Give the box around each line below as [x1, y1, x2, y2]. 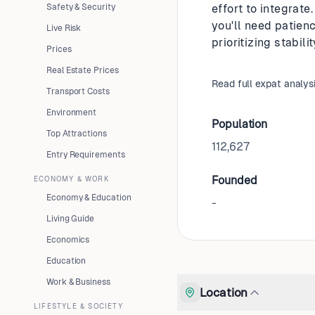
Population [212, 117, 268, 131]
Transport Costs [46, 86, 110, 96]
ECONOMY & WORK [34, 175, 110, 183]
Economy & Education [46, 193, 131, 202]
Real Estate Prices [46, 65, 119, 75]
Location [200, 285, 248, 300]
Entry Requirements [46, 150, 125, 160]
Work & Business [46, 277, 110, 287]
